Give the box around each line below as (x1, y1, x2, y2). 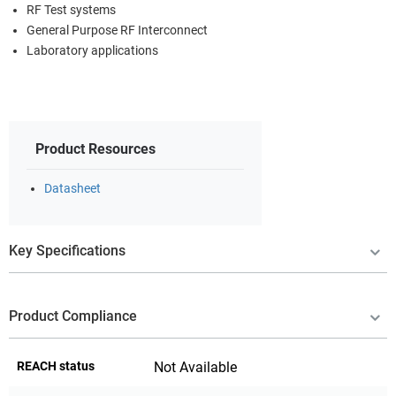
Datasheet (44, 180, 101, 196)
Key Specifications (9, 241, 126, 259)
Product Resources (35, 140, 156, 157)
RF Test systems (27, 2, 116, 18)
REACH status (17, 358, 95, 373)
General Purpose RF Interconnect (27, 22, 208, 38)
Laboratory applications (27, 42, 158, 58)
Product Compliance (9, 307, 137, 324)
